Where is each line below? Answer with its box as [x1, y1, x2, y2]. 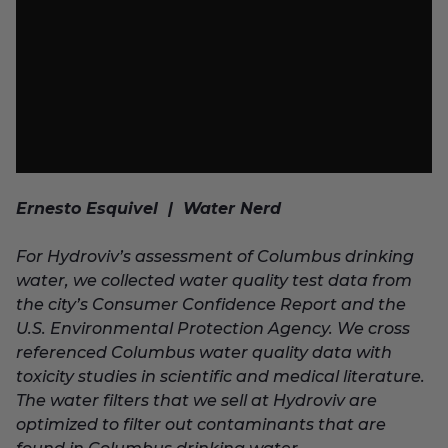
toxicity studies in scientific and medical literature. [16, 367, 425, 387]
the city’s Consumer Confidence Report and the [16, 295, 406, 315]
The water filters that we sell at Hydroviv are [16, 391, 377, 411]
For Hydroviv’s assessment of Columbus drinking [16, 247, 414, 267]
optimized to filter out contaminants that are [16, 415, 386, 435]
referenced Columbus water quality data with [16, 343, 392, 363]
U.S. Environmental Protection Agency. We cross [16, 319, 410, 339]
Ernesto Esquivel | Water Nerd [16, 199, 281, 219]
